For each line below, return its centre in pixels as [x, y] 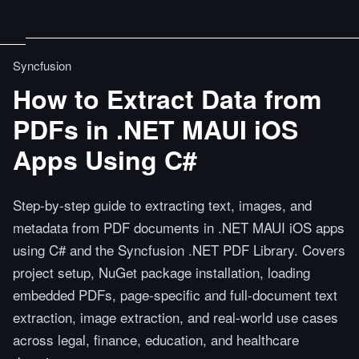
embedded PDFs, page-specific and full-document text [175, 294]
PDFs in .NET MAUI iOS [155, 129]
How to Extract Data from [167, 99]
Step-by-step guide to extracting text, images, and [162, 205]
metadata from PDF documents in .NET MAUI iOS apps [179, 227]
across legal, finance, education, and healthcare [156, 339]
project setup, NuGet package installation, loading [161, 272]
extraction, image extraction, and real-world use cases [175, 317]
